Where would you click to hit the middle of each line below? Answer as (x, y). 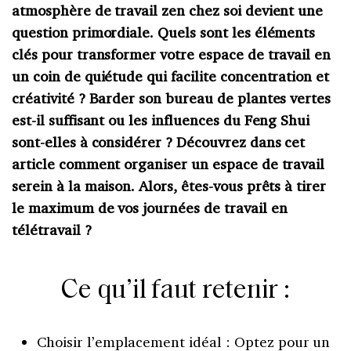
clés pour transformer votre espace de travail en (172, 54)
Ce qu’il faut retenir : (175, 291)
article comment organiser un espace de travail (168, 163)
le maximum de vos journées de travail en (150, 207)
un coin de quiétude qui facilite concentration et (171, 76)
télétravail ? (52, 229)
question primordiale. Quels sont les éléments (164, 32)
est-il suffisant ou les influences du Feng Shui (161, 119)
